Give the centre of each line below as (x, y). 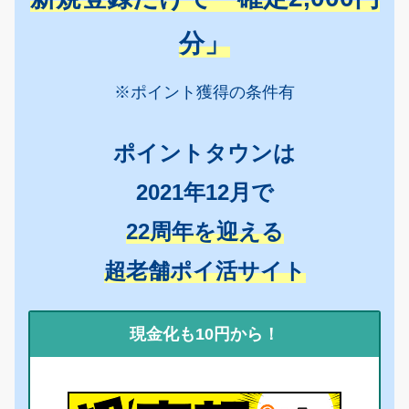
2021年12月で (204, 192)
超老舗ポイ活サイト (204, 270)
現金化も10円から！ (204, 334)
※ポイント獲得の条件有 (204, 93)
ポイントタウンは (204, 152)
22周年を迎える (204, 231)
